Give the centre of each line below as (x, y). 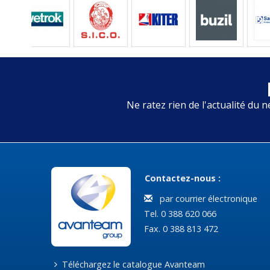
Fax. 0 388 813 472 (180, 228)
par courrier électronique (206, 198)
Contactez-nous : (182, 178)
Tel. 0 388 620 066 (179, 213)
